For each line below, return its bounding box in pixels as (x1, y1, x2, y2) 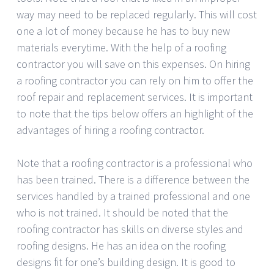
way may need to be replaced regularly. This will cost (17, 7, 257, 21)
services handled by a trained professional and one (17, 188, 250, 203)
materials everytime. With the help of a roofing (17, 40, 226, 54)
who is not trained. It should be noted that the (17, 205, 228, 220)
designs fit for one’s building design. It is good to (17, 254, 235, 269)
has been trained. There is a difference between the (17, 172, 250, 187)
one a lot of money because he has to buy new (17, 23, 230, 38)
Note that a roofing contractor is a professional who (17, 155, 253, 170)
